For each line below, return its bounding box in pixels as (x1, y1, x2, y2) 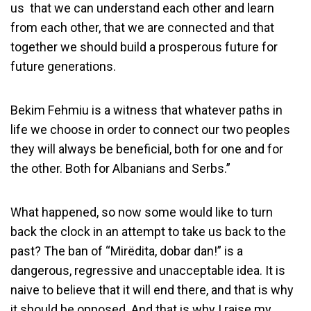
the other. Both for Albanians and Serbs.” (10, 161, 230, 176)
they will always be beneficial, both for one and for (10, 142, 283, 156)
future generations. (10, 59, 116, 74)
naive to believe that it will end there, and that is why (10, 283, 294, 297)
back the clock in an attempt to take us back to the (10, 224, 286, 239)
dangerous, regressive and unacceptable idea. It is (10, 263, 285, 278)
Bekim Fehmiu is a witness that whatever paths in (10, 103, 283, 117)
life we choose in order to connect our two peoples (10, 122, 290, 137)
